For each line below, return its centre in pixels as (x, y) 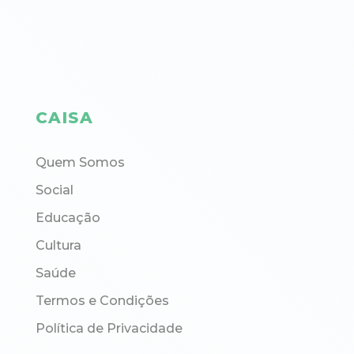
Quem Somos (80, 163)
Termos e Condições (102, 301)
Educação (68, 218)
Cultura (58, 246)
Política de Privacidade (109, 329)
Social (54, 190)
